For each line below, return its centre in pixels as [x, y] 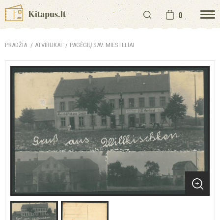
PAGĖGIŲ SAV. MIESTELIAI [102, 45]
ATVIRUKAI [48, 45]
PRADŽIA [16, 45]
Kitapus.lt [46, 14]
